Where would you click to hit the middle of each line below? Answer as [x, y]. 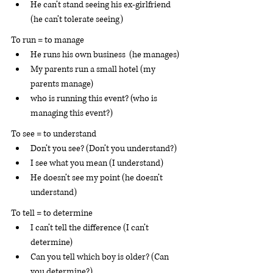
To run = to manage [48, 40]
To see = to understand [54, 134]
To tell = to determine [53, 213]
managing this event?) [72, 113]
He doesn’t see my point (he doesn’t [97, 178]
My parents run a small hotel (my [94, 69]
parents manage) [62, 84]
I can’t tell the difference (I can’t [90, 228]
